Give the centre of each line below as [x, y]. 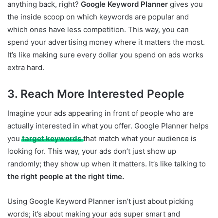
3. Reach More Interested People [96, 94]
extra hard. [26, 67]
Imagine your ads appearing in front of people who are [100, 113]
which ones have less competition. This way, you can [98, 29]
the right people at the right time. [66, 177]
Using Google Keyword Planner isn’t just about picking [100, 201]
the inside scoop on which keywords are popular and [98, 17]
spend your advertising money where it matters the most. [106, 42]
